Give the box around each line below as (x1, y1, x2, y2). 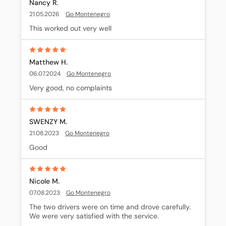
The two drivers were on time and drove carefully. (29, 202, 191, 211)
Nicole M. (29, 177, 60, 186)
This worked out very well (29, 24, 111, 33)
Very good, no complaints (29, 83, 112, 92)
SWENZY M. (29, 117, 67, 126)
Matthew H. (29, 58, 68, 67)
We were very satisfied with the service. (29, 211, 159, 220)
